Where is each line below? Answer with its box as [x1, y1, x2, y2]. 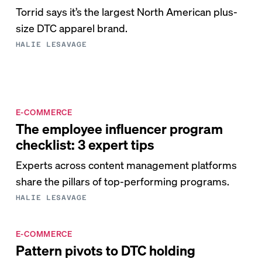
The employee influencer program [15, 120, 223, 137]
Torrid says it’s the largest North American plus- [15, 5, 237, 18]
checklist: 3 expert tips [15, 136, 154, 153]
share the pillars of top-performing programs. [15, 174, 229, 188]
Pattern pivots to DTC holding [15, 242, 195, 258]
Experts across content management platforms [15, 158, 237, 171]
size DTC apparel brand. [15, 21, 127, 35]
